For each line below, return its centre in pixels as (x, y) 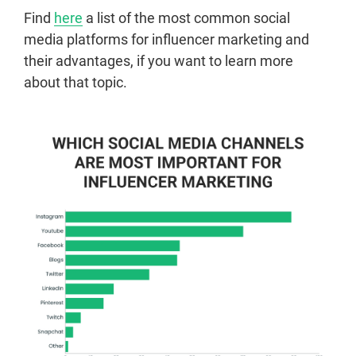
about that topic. (75, 83)
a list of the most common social (186, 18)
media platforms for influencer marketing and (166, 40)
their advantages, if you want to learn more (159, 61)
